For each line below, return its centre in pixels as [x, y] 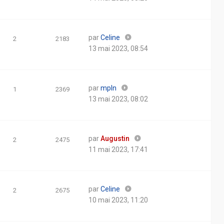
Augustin [115, 138]
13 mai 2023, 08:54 [118, 48]
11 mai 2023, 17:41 [118, 149]
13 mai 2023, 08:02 [118, 99]
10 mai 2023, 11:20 [118, 200]
